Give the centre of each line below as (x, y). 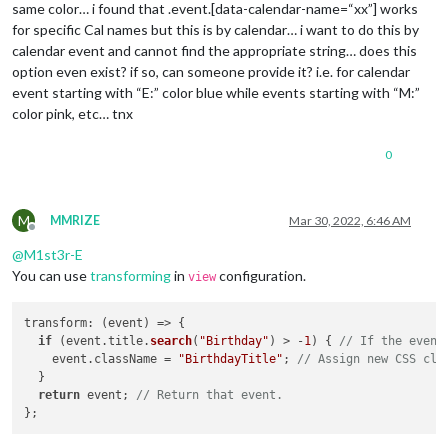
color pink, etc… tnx (72, 113)
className (126, 359)
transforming (130, 275)
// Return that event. (210, 395)
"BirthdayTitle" (231, 359)
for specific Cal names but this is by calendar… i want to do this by (215, 29)
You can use (51, 275)
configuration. (261, 275)
